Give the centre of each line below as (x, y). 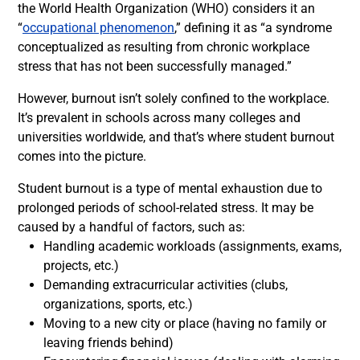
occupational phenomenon (98, 28)
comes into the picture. (82, 156)
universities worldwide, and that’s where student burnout (176, 137)
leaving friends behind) (108, 343)
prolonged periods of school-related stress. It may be (166, 208)
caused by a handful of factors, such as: (131, 227)
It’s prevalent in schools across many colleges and (159, 118)
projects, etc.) (81, 266)
